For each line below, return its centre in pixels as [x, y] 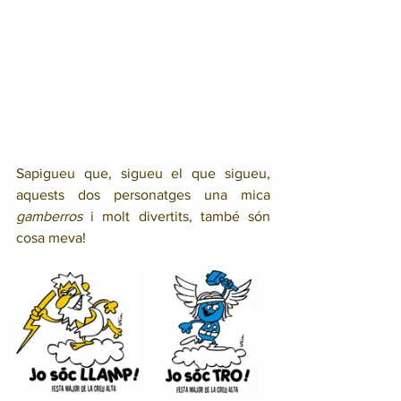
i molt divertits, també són [181, 216]
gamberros [54, 216]
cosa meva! [51, 237]
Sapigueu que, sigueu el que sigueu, [143, 173]
